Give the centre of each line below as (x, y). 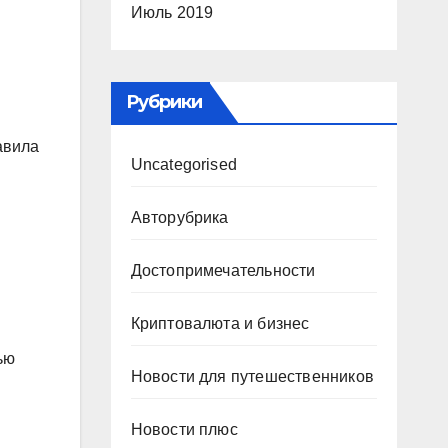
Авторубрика (179, 217)
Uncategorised (184, 164)
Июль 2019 (172, 12)
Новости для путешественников (252, 376)
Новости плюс (184, 429)
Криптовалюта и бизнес (220, 323)
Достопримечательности (223, 270)
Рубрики (164, 102)
